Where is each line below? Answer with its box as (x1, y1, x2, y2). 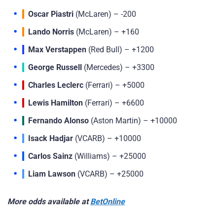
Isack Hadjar (28, 133, 73, 143)
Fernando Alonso (28, 115, 89, 125)
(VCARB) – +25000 (75, 169, 144, 179)
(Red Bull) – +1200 (86, 44, 154, 54)
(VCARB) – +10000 (73, 133, 141, 143)
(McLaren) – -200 (74, 9, 136, 19)
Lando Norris (28, 27, 74, 37)
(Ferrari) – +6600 (83, 98, 144, 108)
